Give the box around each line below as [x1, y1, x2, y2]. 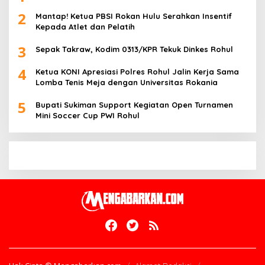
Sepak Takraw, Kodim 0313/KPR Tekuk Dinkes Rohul [35, 44, 233, 54]
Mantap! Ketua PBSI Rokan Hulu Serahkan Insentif [35, 11, 232, 21]
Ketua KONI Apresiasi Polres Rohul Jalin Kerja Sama [35, 66, 239, 76]
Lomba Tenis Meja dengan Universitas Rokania [35, 77, 218, 87]
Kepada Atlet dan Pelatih [35, 21, 135, 31]
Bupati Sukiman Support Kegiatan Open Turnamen [35, 99, 233, 109]
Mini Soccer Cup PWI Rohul [35, 110, 140, 120]
